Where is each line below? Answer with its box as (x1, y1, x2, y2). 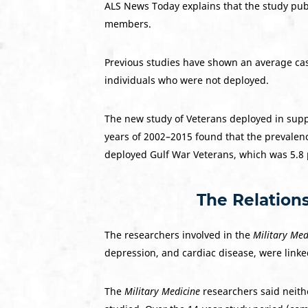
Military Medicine (124, 285, 200, 298)
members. (104, 17, 151, 30)
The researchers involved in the (104, 228, 253, 241)
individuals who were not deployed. (104, 74, 269, 87)
